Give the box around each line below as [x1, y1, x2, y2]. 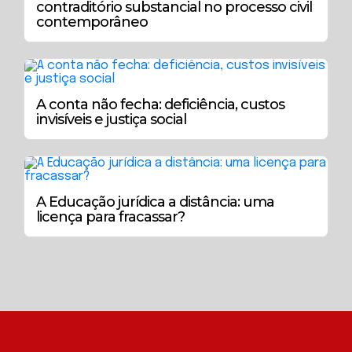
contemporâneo [36, 13, 148, 31]
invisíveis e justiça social [36, 110, 186, 128]
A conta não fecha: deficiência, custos [36, 95, 284, 113]
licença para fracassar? [36, 207, 185, 225]
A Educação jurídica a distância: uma [36, 192, 274, 211]
